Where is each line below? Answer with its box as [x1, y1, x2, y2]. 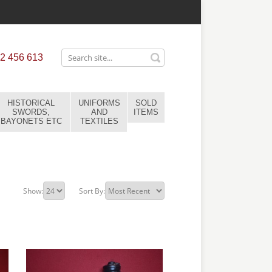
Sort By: [79, 185, 105, 196]
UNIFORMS [78, 98, 120, 107]
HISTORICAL [7, 98, 55, 107]
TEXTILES [80, 117, 118, 126]
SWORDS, [12, 107, 50, 117]
